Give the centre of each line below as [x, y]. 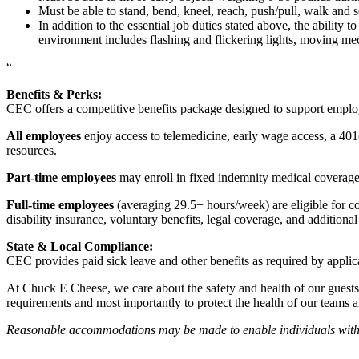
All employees [44, 135]
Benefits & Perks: [54, 94]
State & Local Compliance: [80, 246]
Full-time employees [60, 204]
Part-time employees [61, 177]
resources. [33, 150]
